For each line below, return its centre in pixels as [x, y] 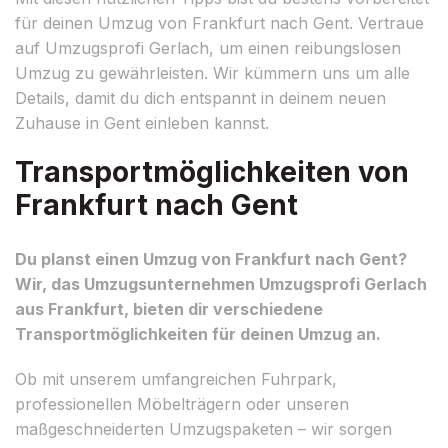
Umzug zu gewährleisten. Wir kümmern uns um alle [212, 72]
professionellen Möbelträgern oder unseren [182, 403]
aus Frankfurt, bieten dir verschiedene [169, 308]
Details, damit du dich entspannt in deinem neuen [200, 97]
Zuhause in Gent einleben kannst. [142, 122]
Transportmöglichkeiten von [212, 171]
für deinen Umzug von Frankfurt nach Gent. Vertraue [219, 22]
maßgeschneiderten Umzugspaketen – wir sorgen [203, 428]
